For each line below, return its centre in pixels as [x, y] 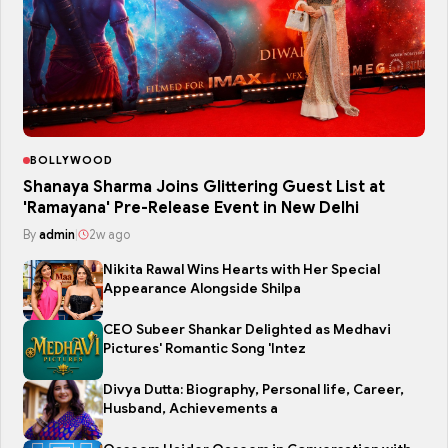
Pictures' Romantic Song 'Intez [204, 348]
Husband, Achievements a [190, 408]
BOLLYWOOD [71, 160]
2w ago [109, 234]
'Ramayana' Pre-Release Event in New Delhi [191, 208]
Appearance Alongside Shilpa [202, 288]
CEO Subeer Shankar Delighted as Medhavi [247, 329]
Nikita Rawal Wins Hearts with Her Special [241, 269]
